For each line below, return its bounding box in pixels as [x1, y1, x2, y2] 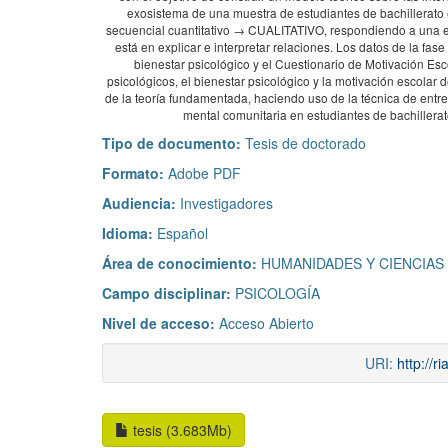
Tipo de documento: [102, 133, 245, 154]
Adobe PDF [168, 163, 241, 184]
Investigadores [180, 193, 273, 214]
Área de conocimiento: [102, 253, 261, 274]
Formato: [102, 163, 168, 184]
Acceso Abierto [219, 313, 314, 334]
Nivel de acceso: [102, 313, 219, 334]
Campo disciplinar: [102, 283, 235, 304]
